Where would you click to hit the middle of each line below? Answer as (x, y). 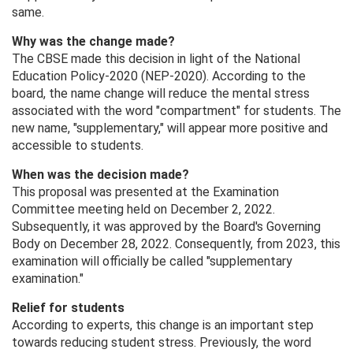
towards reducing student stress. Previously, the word (162, 343)
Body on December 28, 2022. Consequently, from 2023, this (176, 244)
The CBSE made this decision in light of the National (156, 59)
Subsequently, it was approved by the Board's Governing (166, 227)
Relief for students (68, 308)
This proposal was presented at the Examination (145, 192)
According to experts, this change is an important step (163, 325)
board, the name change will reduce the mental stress (161, 94)
